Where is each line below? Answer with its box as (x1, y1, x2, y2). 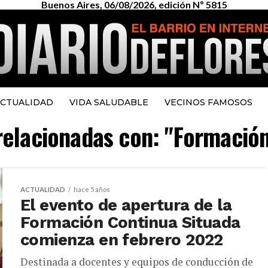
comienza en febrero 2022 (20, 230, 223, 249)
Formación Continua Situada (20, 213, 240, 232)
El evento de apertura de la (20, 196, 232, 215)
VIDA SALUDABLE (69, 97, 148, 108)
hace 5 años (74, 185, 110, 193)
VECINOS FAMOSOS (164, 97, 252, 108)
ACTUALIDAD (20, 185, 65, 193)
